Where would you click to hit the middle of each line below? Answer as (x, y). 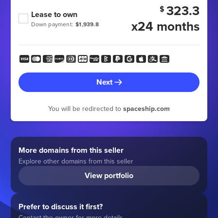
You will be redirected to (86, 109)
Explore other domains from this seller (76, 161)
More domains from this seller (71, 150)
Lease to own (54, 14)
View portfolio (109, 175)
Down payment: (53, 24)
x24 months (165, 26)
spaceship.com (146, 109)
